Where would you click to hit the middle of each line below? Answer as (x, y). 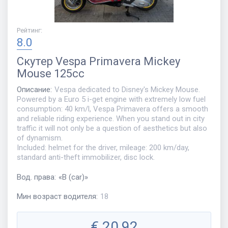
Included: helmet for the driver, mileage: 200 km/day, (103, 148)
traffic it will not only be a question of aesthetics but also (112, 129)
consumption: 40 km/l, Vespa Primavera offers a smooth (112, 109)
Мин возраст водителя (56, 197)
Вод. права (36, 177)
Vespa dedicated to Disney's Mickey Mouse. (127, 90)
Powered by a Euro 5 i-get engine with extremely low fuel (111, 99)
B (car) (73, 177)
